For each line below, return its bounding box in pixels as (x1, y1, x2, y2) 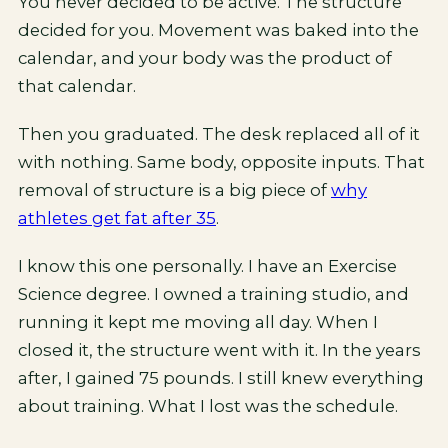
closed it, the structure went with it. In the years (18, 340, 421, 360)
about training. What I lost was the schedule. (18, 396, 398, 416)
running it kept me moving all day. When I (18, 312, 378, 332)
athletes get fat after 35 (18, 208, 216, 228)
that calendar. (18, 76, 136, 96)
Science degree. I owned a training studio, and (18, 284, 409, 304)
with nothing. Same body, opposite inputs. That (18, 152, 425, 172)
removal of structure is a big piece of (18, 180, 331, 200)
